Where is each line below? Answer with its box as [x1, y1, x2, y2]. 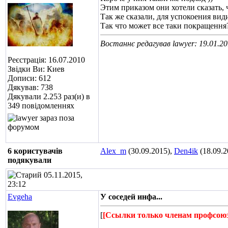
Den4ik [174, 147, 198, 155]
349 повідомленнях [8, 101, 74, 110]
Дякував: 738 [8, 83, 53, 92]
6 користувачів [8, 147, 63, 155]
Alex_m [100, 147, 126, 155]
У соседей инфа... [100, 192, 162, 201]
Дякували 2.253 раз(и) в [8, 92, 90, 101]
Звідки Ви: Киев [8, 65, 65, 73]
